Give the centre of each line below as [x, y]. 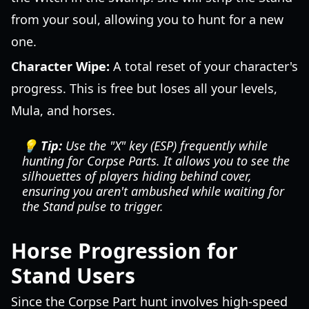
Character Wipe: [60, 66]
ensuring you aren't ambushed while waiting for [153, 191]
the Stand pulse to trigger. [93, 206]
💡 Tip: [42, 146]
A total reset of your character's [204, 66]
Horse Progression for [124, 251]
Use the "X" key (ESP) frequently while [165, 146]
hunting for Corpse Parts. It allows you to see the [156, 161]
